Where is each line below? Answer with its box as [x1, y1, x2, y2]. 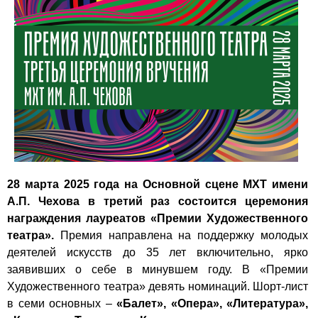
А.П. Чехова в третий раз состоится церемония [7, 194, 308, 207]
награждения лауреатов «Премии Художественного [7, 212, 308, 224]
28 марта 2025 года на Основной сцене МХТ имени [7, 177, 308, 190]
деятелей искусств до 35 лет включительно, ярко [7, 246, 308, 258]
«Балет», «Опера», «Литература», [116, 297, 308, 309]
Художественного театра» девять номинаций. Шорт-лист [7, 280, 308, 292]
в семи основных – [7, 297, 116, 309]
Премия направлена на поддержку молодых [60, 229, 309, 241]
